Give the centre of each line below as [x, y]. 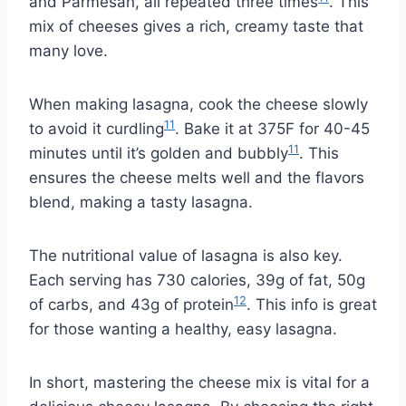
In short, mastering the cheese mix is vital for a [199, 383]
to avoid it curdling [97, 129]
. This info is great [312, 305]
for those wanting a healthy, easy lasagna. [183, 329]
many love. [68, 51]
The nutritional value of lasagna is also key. [186, 256]
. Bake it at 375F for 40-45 [272, 129]
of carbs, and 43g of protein [131, 305]
